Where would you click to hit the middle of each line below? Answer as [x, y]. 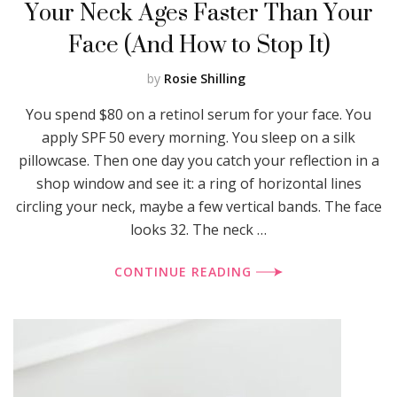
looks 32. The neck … [198, 229]
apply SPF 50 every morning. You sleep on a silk [198, 137]
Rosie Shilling [204, 78]
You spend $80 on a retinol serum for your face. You [198, 114]
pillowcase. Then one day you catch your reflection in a [198, 160]
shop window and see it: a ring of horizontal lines [198, 183]
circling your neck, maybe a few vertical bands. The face [198, 206]
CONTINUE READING [185, 271]
